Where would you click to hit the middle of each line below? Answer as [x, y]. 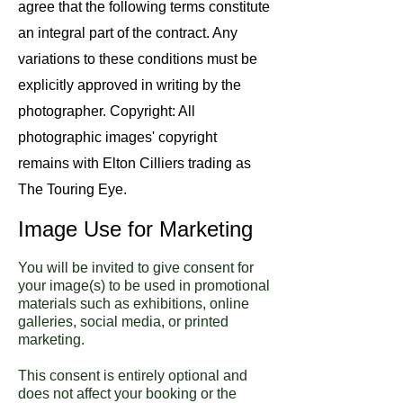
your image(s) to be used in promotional [144, 285]
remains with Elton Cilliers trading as [134, 163]
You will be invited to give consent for [136, 267]
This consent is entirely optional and [133, 375]
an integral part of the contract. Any [128, 32]
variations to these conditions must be [138, 58]
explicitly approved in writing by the [130, 85]
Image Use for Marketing [135, 228]
